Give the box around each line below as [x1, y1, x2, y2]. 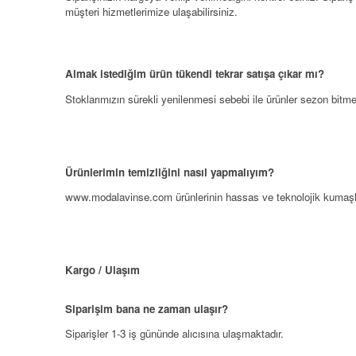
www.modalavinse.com [65, 189, 172, 205]
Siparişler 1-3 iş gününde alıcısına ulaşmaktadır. [65, 326, 284, 342]
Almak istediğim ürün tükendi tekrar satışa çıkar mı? [65, 66, 324, 82]
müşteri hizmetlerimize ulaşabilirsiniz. [65, 3, 238, 19]
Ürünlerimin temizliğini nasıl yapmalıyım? [65, 164, 274, 180]
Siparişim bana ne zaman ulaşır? [65, 300, 228, 316]
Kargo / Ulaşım [65, 261, 140, 277]
